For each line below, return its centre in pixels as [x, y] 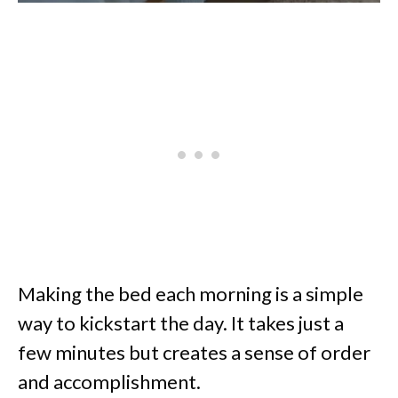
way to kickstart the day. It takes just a [181, 323]
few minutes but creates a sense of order [194, 353]
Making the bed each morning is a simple [191, 294]
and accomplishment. [109, 382]
